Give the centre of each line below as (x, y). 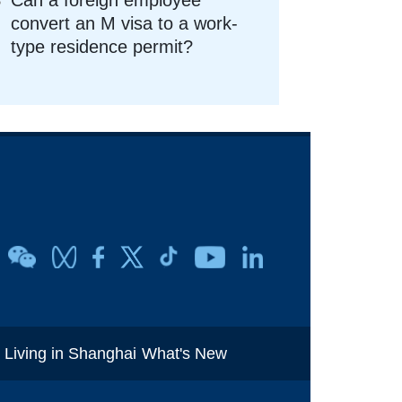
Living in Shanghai (71, 353)
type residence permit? (102, 46)
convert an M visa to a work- (125, 23)
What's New (185, 353)
